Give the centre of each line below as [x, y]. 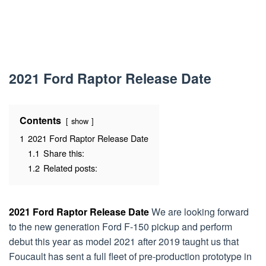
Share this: [64, 153]
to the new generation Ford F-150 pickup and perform [121, 227]
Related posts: [70, 168]
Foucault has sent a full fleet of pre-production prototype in [130, 256]
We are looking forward [199, 212]
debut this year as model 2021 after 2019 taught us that [124, 241]
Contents [40, 120]
